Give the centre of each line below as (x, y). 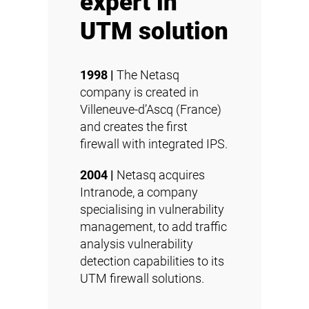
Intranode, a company (139, 192)
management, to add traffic (153, 227)
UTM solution (154, 31)
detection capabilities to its (152, 261)
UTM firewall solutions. (142, 278)
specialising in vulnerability (152, 209)
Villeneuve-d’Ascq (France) (151, 109)
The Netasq (147, 75)
